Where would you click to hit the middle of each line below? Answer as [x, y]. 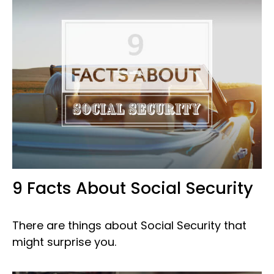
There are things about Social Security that [129, 225]
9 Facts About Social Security [133, 188]
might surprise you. [64, 242]
